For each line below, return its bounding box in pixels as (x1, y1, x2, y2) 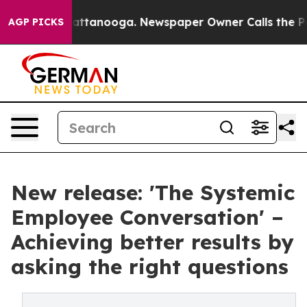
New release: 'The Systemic (11, 180, 295, 206)
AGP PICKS (8, 16, 64, 28)
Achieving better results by (11, 229, 294, 255)
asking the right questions (11, 254, 288, 280)
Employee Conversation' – (11, 204, 284, 230)
